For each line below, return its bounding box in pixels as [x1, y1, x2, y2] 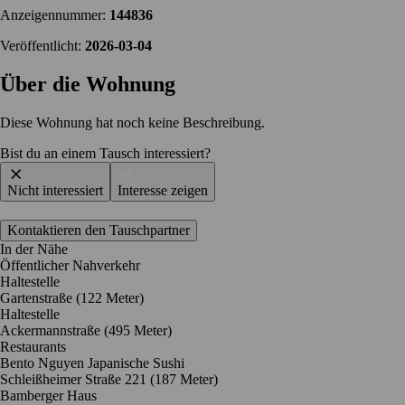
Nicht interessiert [7, 183, 103, 199]
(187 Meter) [150, 372, 218, 388]
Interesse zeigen [118, 183, 208, 199]
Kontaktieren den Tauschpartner [7, 222, 190, 239]
